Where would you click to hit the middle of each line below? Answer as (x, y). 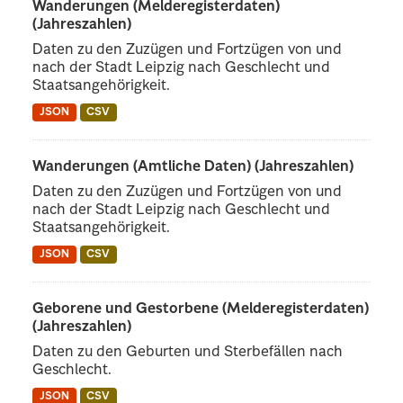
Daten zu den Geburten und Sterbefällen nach (188, 353)
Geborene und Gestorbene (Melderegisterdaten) (201, 310)
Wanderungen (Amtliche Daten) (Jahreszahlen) (193, 168)
